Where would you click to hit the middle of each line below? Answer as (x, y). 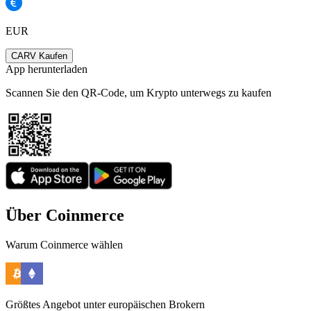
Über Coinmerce (65, 216)
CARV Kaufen (39, 56)
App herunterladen (47, 69)
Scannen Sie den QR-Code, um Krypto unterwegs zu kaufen (138, 93)
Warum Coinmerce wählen (64, 245)
